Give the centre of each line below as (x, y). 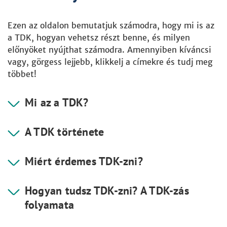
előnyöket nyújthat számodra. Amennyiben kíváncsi (109, 50)
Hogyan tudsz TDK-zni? (83, 191)
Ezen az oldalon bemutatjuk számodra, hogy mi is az (111, 25)
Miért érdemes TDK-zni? (84, 161)
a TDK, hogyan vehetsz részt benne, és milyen (99, 37)
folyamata (49, 205)
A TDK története (65, 132)
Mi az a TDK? (57, 102)
